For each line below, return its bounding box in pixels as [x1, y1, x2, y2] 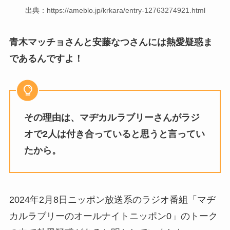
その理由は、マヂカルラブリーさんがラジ [24, 112, 200, 123]
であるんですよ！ [9, 53, 83, 64]
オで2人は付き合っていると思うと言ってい [24, 128, 205, 139]
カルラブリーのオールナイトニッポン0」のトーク [9, 211, 218, 222]
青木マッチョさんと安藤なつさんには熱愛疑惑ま [9, 36, 213, 47]
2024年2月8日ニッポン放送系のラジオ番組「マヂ [9, 195, 216, 205]
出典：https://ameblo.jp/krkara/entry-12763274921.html [25, 6, 205, 15]
